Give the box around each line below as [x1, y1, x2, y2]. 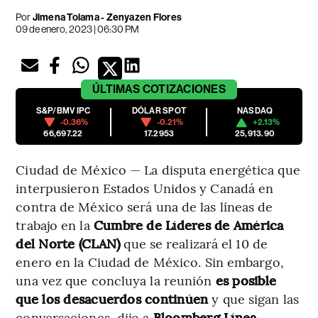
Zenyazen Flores [106, 11, 182, 24]
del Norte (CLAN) [16, 234, 124, 253]
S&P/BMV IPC [35, 106, 91, 116]
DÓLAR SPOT [131, 106, 187, 116]
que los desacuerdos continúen [16, 290, 209, 308]
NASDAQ [236, 106, 273, 116]
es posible [215, 271, 276, 290]
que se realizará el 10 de [124, 234, 268, 253]
